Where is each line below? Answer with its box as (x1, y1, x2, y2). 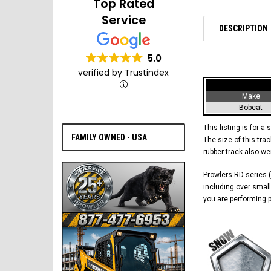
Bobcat (239, 103, 263, 112)
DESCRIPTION (219, 23, 268, 33)
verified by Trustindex (78, 67, 169, 79)
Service (101, 12, 146, 28)
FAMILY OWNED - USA (71, 132, 147, 142)
